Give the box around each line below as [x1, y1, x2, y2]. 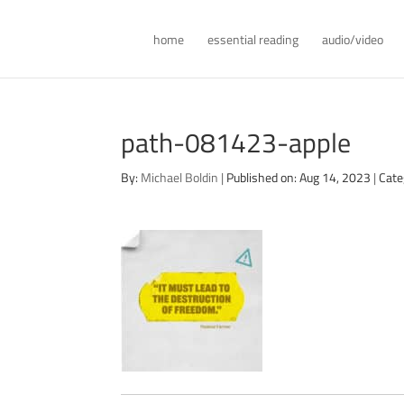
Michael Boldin [141, 168, 219, 187]
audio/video [322, 30, 384, 49]
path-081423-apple [121, 122, 352, 163]
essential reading [207, 30, 299, 49]
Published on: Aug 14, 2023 [226, 168, 372, 187]
